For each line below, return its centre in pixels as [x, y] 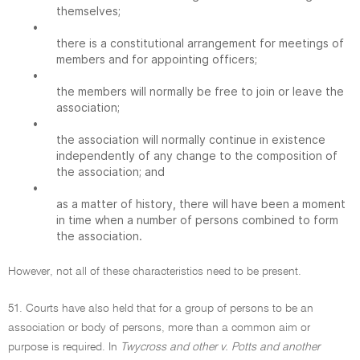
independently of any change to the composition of [197, 155]
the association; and [110, 172]
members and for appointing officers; [157, 59]
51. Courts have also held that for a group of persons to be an [161, 309]
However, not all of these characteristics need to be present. [155, 272]
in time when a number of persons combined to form [197, 220]
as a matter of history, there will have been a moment [201, 204]
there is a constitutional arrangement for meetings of [200, 43]
